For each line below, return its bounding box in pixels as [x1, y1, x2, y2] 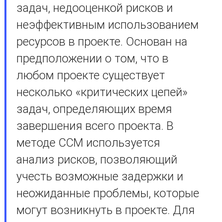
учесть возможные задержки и [16, 169, 183, 183]
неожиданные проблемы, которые [16, 186, 199, 200]
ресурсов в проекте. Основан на [16, 35, 187, 49]
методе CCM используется [16, 136, 160, 150]
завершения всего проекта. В [16, 119, 173, 133]
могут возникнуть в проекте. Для [16, 203, 195, 217]
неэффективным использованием [16, 18, 199, 32]
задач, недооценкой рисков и [16, 1, 173, 15]
